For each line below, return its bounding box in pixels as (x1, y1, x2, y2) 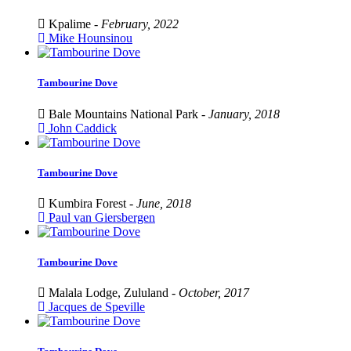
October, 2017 (179, 286, 249, 300)
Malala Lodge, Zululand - (45, 286, 179, 300)
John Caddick (45, 121, 117, 135)
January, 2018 (208, 107, 280, 121)
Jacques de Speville (45, 300, 145, 314)
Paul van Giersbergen (45, 210, 155, 224)
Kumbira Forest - (45, 196, 136, 210)
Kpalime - (45, 17, 101, 31)
